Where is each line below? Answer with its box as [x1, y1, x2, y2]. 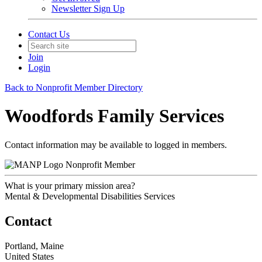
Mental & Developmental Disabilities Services [5, 191, 175, 201]
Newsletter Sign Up [51, 4, 125, 13]
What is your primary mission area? [5, 180, 135, 191]
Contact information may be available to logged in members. [5, 139, 227, 150]
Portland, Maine [5, 240, 64, 251]
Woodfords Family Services [5, 105, 224, 127]
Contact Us [28, 29, 70, 39]
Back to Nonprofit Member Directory [5, 82, 143, 92]
